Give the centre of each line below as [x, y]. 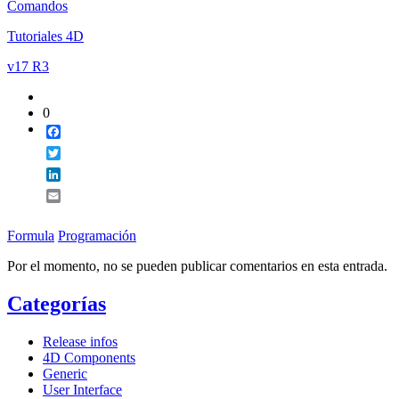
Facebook [88, 132]
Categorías [57, 303]
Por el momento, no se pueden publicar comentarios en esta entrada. [197, 266]
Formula [31, 236]
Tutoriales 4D [45, 37]
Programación [97, 236]
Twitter [81, 153]
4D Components [89, 357]
